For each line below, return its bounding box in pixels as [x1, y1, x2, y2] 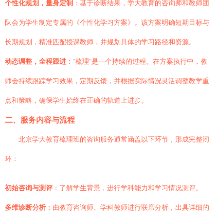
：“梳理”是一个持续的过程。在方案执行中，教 [66, 57, 207, 65]
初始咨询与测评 [5, 184, 53, 192]
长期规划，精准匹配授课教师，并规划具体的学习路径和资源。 [5, 38, 196, 46]
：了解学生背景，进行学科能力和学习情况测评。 [53, 184, 202, 192]
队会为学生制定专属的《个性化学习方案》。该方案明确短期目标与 [5, 18, 209, 26]
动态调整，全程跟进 [5, 57, 66, 65]
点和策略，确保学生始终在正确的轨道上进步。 [5, 96, 148, 104]
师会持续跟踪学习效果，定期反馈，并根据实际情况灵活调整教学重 [5, 77, 209, 85]
